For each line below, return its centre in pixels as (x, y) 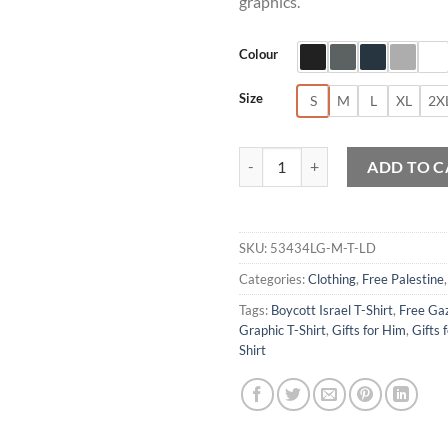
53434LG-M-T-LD (323, 247)
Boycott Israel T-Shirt (332, 309)
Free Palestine (403, 278)
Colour (258, 53)
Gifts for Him (369, 329)
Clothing (332, 278)
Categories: (273, 278)
